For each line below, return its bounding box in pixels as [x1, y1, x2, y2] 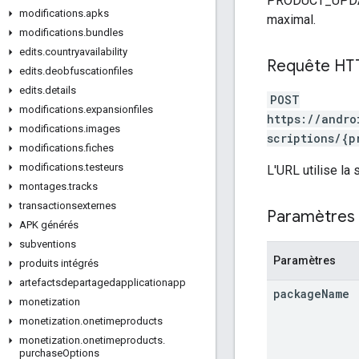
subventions [19, 238, 76, 250]
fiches [86, 142, 114, 154]
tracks [69, 180, 98, 192]
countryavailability [45, 46, 127, 58]
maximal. [267, 11, 316, 27]
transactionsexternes [19, 200, 116, 212]
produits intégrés [19, 257, 99, 269]
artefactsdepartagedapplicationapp [19, 276, 186, 288]
